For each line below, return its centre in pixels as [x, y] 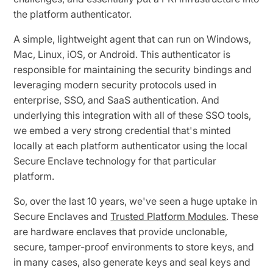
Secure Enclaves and [62, 216]
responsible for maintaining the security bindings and [133, 69]
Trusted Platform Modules [168, 216]
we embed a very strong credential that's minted [122, 130]
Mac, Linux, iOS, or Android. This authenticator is [122, 54]
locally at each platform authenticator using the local [131, 145]
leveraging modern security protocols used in [115, 84]
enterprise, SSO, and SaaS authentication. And [117, 100]
